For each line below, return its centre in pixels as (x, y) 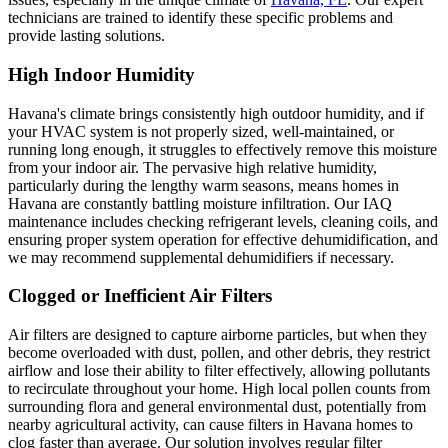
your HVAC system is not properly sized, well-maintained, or (201, 131)
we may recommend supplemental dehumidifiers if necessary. (201, 257)
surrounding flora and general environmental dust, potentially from (217, 407)
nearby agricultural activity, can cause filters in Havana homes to (210, 425)
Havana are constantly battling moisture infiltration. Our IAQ (200, 203)
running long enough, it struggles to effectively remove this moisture (222, 149)
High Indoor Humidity (101, 74)
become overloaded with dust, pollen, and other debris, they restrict (219, 353)
